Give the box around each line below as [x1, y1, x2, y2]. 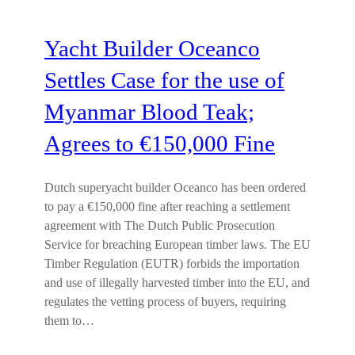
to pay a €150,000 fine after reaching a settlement [44, 199, 290, 215]
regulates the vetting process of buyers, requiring [44, 294, 286, 310]
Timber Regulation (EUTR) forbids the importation [44, 256, 300, 272]
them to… [44, 313, 94, 329]
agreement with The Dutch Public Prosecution [44, 218, 275, 234]
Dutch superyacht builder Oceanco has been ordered [44, 180, 306, 196]
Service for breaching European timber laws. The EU [44, 237, 311, 253]
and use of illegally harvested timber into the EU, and [44, 275, 310, 291]
